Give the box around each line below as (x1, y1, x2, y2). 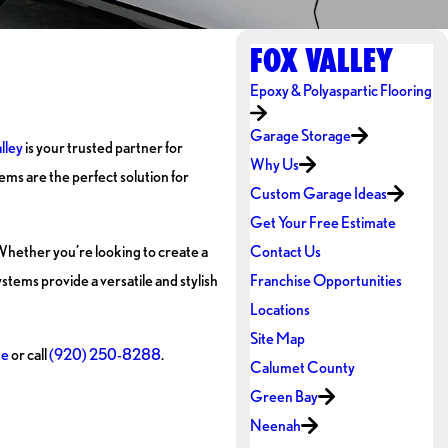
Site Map (250, 328, 306, 349)
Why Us (250, 154, 300, 175)
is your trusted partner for (23, 137, 183, 158)
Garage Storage (250, 125, 352, 146)
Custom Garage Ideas (250, 183, 388, 204)
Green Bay (250, 386, 319, 407)
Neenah (250, 415, 302, 436)
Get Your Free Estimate (250, 212, 397, 233)
